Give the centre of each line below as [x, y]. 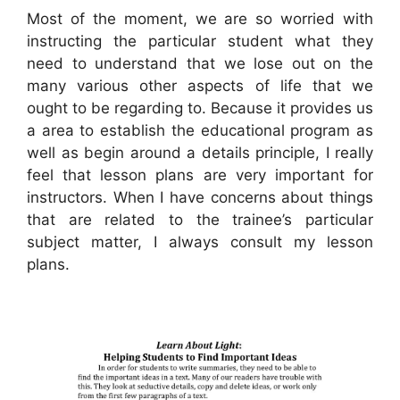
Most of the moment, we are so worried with [200, 18]
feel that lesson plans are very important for [200, 175]
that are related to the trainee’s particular [200, 219]
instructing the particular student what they [200, 41]
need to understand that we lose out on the [200, 63]
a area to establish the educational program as [200, 130]
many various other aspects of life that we [200, 85]
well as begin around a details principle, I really [200, 152]
